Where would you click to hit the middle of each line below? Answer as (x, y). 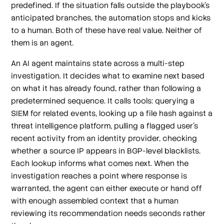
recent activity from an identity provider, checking (104, 138)
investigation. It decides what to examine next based (108, 76)
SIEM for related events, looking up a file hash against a (112, 113)
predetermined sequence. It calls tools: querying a (103, 101)
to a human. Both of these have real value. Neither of (107, 30)
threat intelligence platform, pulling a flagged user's (105, 126)
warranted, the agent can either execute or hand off (107, 188)
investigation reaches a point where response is (99, 176)
